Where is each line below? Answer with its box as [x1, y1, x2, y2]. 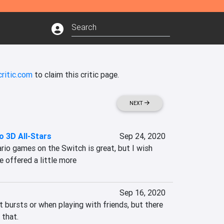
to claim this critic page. [32, 69, 119, 79]
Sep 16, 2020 [119, 187, 165, 197]
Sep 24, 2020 [119, 131, 165, 141]
